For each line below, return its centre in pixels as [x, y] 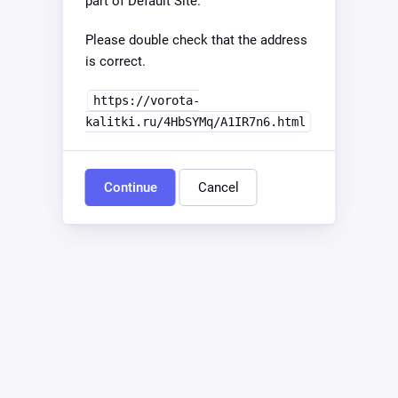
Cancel [218, 187]
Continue [130, 187]
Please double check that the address [196, 40]
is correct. [115, 61]
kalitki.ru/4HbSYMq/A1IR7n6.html [195, 122]
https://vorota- [146, 100]
